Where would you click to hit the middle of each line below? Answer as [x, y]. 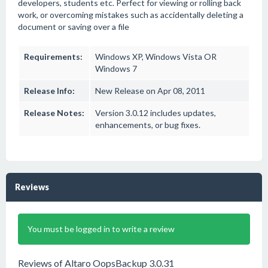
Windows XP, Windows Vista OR [156, 57]
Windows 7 [116, 68]
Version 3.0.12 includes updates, [156, 113]
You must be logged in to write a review [101, 229]
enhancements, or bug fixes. [148, 125]
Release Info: [49, 91]
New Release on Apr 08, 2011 [150, 91]
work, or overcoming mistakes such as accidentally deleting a [131, 15]
